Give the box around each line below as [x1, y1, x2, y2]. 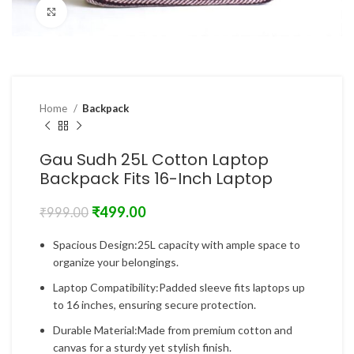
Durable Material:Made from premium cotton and [53, 323, 292, 337]
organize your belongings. [53, 255, 179, 269]
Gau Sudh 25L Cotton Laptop [40, 149, 269, 171]
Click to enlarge [67, 6, 146, 18]
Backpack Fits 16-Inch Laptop [40, 168, 273, 190]
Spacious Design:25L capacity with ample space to [53, 238, 300, 251]
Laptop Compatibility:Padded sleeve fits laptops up [53, 281, 305, 294]
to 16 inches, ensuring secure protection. [53, 298, 256, 311]
